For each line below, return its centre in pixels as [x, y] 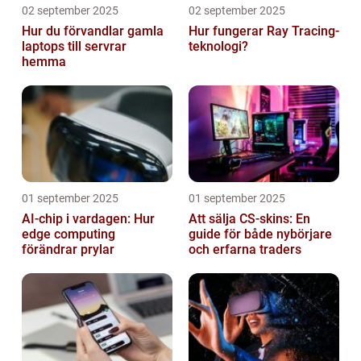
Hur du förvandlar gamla [93, 31]
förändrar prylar [68, 250]
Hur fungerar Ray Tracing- [264, 31]
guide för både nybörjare [260, 234]
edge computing [68, 234]
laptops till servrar [74, 47]
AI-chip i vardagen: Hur [88, 219]
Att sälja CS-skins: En [249, 219]
